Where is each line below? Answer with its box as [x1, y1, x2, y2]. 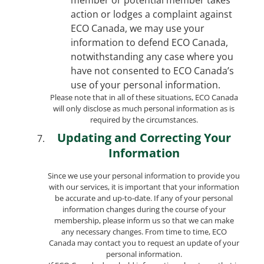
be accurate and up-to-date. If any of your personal [55, 192, 233, 203]
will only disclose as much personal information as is [53, 103, 235, 114]
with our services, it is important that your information [48, 181, 239, 192]
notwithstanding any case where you [71, 49, 233, 63]
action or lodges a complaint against [71, 7, 232, 21]
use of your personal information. [71, 78, 220, 91]
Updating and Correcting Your [57, 129, 231, 146]
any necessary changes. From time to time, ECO [61, 226, 227, 237]
